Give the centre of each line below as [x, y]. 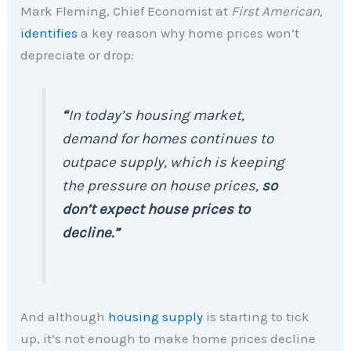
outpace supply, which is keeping [174, 162]
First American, [277, 11]
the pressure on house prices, [161, 185]
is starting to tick [257, 316]
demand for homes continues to [168, 138]
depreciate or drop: [78, 54]
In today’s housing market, [157, 115]
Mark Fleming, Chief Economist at [126, 11]
